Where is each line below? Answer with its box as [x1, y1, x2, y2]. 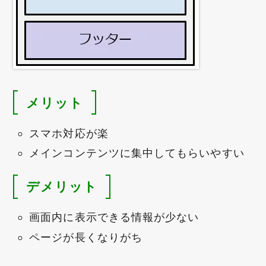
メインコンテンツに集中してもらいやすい [29, 147, 245, 160]
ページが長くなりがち [29, 230, 143, 243]
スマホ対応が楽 [29, 126, 109, 140]
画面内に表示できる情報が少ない [29, 211, 199, 224]
